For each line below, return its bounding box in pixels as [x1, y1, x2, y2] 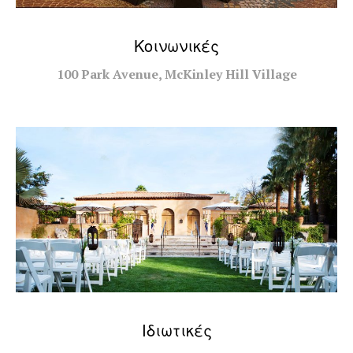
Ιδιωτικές [141, 320, 212, 342]
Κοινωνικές [134, 35, 219, 58]
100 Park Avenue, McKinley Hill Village [56, 65, 297, 83]
